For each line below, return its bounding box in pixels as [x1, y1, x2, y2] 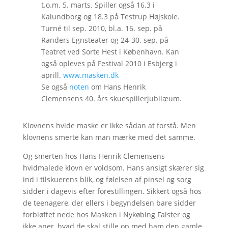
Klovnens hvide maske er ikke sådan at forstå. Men [22, 121, 196, 131]
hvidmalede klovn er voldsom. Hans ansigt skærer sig [22, 163, 204, 173]
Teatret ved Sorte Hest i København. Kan [41, 47, 179, 57]
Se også [41, 82, 69, 92]
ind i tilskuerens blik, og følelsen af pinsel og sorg [22, 175, 191, 185]
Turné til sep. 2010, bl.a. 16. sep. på [41, 23, 162, 34]
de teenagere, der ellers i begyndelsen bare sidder [22, 198, 196, 208]
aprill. [41, 70, 63, 80]
